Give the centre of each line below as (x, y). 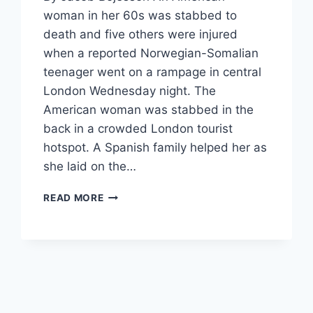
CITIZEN (124, 209)
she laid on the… (90, 167)
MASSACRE (132, 283)
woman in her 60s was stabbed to (140, 16)
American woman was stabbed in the (149, 110)
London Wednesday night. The (130, 91)
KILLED (121, 224)
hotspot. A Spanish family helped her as (155, 148)
